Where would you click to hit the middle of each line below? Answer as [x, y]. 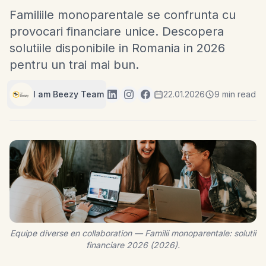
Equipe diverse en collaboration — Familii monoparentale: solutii [133, 233]
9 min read [235, 94]
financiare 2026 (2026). [133, 245]
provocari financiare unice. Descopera [117, 31]
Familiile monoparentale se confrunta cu [123, 15]
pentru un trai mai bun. [74, 65]
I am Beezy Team [69, 94]
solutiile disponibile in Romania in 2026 [117, 48]
